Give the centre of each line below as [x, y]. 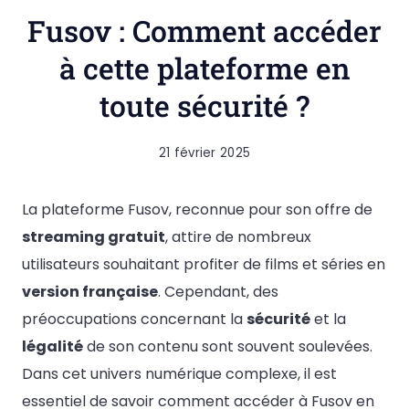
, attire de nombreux [238, 237]
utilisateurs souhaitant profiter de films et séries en [204, 264]
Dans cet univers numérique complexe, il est [179, 374]
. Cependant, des [218, 292]
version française [90, 292]
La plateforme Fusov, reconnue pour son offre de [197, 210]
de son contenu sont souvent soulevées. [228, 346]
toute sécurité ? [204, 105]
